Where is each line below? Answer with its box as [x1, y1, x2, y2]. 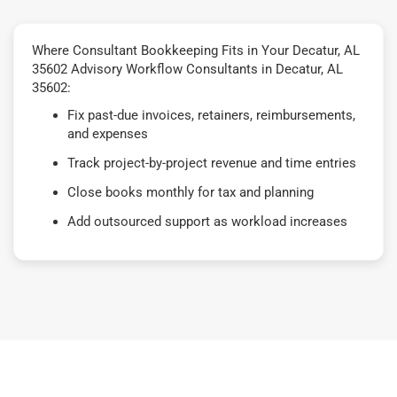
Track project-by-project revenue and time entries [67, 154, 356, 171]
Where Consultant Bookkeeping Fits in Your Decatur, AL [32, 42, 360, 58]
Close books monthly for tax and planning [67, 183, 314, 200]
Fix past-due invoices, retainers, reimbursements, [67, 106, 355, 123]
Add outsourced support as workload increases [67, 213, 347, 230]
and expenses [67, 125, 148, 142]
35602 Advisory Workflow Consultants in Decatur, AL [32, 60, 343, 77]
